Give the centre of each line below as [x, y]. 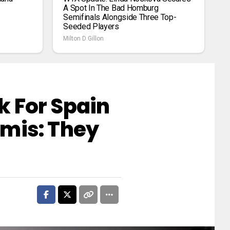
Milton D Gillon [84, 38]
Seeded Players [91, 26]
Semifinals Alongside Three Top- [120, 17]
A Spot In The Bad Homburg [111, 8]
